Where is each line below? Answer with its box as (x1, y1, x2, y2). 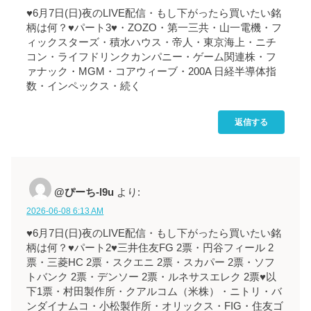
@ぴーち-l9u (54, 186, 115, 198)
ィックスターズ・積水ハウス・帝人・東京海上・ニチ (26, 36, 277, 48)
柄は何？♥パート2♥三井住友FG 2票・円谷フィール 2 (26, 242, 274, 254)
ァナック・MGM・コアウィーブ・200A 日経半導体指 (26, 65, 277, 77)
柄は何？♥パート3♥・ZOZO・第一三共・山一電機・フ (26, 22, 283, 33)
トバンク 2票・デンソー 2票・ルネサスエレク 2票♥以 (26, 271, 277, 283)
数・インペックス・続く (26, 80, 142, 92)
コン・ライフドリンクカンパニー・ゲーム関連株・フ (26, 51, 277, 62)
